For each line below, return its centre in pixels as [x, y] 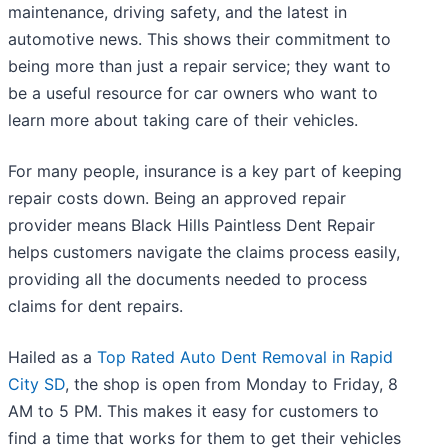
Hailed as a [52, 357]
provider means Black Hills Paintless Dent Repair [191, 225]
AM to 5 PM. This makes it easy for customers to [193, 411]
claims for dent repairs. [95, 306]
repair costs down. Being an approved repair [177, 198]
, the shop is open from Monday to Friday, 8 [231, 384]
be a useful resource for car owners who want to [193, 93]
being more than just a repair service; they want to [199, 66]
